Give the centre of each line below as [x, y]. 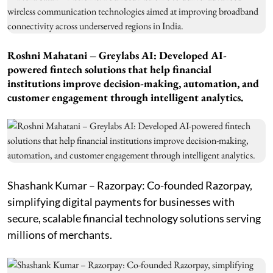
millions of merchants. [60, 235]
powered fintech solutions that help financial [109, 69]
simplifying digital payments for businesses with [121, 202]
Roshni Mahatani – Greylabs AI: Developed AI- [117, 55]
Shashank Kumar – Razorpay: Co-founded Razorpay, [130, 186]
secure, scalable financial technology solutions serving [134, 218]
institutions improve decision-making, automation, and [133, 83]
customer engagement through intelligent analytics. [125, 97]
